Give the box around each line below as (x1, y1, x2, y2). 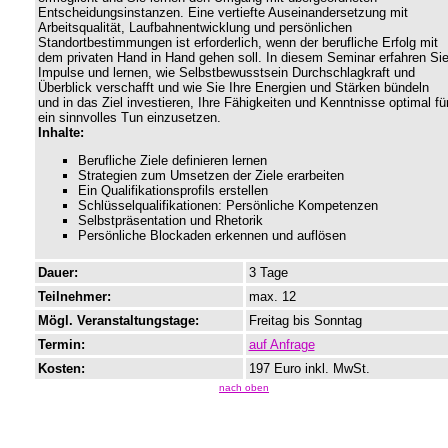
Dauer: (37, 265, 78, 281)
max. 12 (248, 289, 296, 305)
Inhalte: (37, 125, 84, 141)
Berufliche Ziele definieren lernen (77, 153, 267, 169)
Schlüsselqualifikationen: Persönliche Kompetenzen (77, 198, 378, 214)
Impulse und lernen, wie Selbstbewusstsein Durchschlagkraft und (37, 65, 415, 81)
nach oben (219, 382, 269, 394)
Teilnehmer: (37, 289, 111, 305)
